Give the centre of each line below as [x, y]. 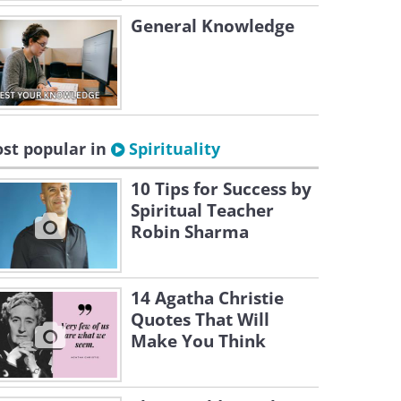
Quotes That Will [200, 320]
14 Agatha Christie [207, 298]
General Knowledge [213, 26]
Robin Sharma [190, 232]
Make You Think [198, 341]
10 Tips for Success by [221, 189]
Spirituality [172, 149]
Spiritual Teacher [202, 210]
